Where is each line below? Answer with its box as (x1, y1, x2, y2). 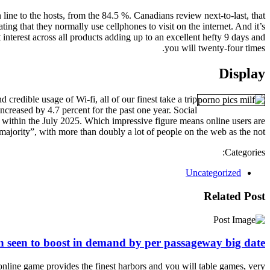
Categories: (225, 147, 265, 158)
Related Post (204, 189, 265, 202)
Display (219, 66, 265, 82)
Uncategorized (186, 168, 241, 178)
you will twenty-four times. (165, 43, 265, 54)
